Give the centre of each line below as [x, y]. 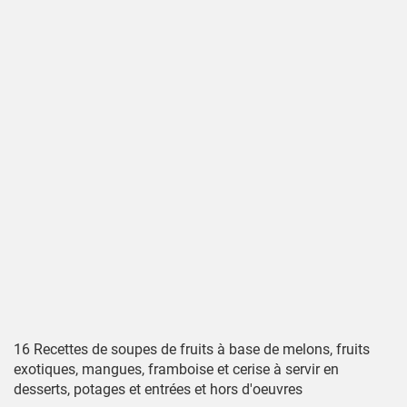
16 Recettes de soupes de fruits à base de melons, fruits [192, 349]
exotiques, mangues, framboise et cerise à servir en [176, 369]
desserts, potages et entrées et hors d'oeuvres [158, 389]
